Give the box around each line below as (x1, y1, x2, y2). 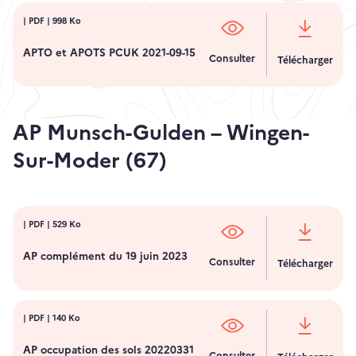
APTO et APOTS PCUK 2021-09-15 (23, 45, 196, 59)
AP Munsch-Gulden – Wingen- (13, 119, 309, 146)
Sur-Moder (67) (13, 147, 167, 174)
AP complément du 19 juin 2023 (23, 249, 188, 262)
